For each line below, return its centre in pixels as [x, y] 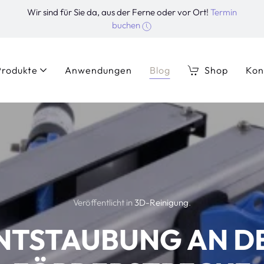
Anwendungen [98, 70]
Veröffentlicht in [104, 202]
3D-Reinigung [161, 202]
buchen [127, 25]
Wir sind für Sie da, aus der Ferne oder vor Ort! [118, 12]
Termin [223, 12]
